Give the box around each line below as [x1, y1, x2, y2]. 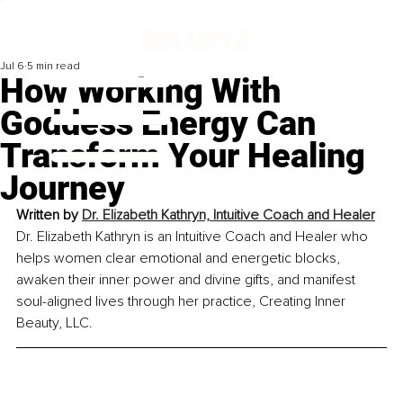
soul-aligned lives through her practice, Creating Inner [16, 292, 349, 311]
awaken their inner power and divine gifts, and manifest [16, 271, 359, 290]
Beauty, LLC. [16, 314, 93, 333]
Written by [16, 206, 82, 225]
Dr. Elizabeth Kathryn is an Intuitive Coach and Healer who [16, 228, 372, 246]
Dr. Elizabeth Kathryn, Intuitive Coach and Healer [82, 206, 375, 225]
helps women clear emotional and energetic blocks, [16, 249, 344, 268]
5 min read [27, 59, 80, 74]
